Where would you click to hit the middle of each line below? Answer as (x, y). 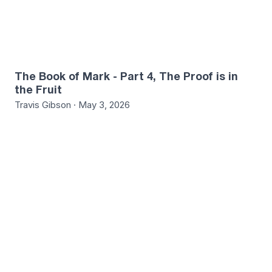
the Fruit (38, 89)
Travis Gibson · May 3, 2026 (72, 104)
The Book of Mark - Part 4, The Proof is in (126, 76)
